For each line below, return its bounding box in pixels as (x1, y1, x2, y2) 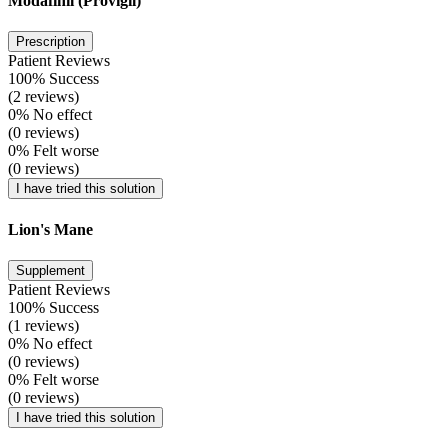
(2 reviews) (8, 88, 79, 106)
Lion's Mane (8, 220, 93, 238)
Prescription (16, 34, 85, 50)
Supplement (16, 262, 85, 278)
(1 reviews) (8, 316, 79, 334)
